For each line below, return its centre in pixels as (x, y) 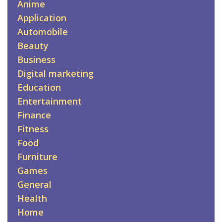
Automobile (43, 31)
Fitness (33, 129)
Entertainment (50, 101)
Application (42, 18)
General (34, 184)
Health (32, 198)
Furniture (37, 156)
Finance (34, 115)
